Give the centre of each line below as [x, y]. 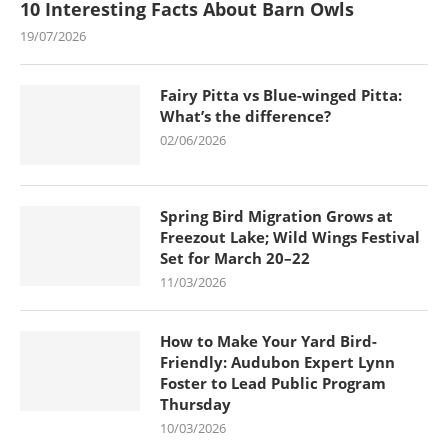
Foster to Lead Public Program [273, 382]
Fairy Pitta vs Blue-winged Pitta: [281, 94]
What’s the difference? [245, 115]
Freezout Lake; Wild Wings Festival [290, 236]
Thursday [195, 403]
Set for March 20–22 [235, 257]
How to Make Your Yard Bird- [268, 340]
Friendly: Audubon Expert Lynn [277, 361]
